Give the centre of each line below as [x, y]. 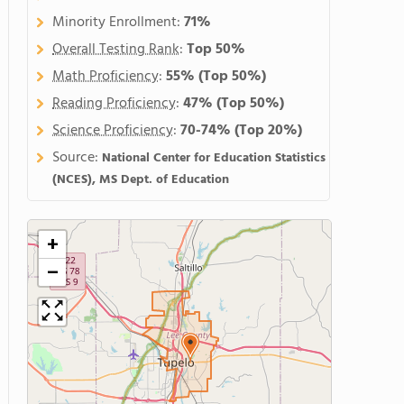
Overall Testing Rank [116, 50]
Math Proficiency [106, 77]
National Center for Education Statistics [214, 158]
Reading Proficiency [114, 104]
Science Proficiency [113, 131]
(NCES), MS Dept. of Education [141, 180]
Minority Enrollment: [118, 23]
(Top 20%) [268, 131]
